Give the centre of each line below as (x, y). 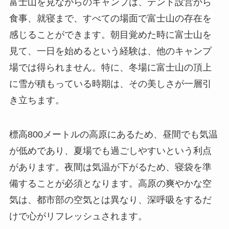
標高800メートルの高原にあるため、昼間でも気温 (113, 135)
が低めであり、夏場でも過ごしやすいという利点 (110, 151)
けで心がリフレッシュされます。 (78, 216)
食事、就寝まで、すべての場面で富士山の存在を (110, 18)
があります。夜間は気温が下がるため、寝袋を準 (110, 167)
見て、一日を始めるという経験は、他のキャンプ (110, 51)
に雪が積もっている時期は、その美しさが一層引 (110, 84)
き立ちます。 (37, 100)
